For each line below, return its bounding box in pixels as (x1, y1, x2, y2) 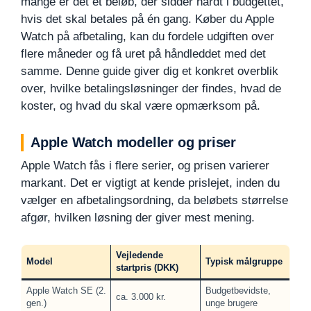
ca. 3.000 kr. (115, 291, 166, 302)
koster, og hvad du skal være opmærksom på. (21, 99, 260, 112)
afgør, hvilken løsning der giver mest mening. (21, 211, 255, 224)
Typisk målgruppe (205, 255, 283, 267)
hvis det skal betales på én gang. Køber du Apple (21, 12, 274, 26)
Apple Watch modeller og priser (31, 135, 236, 150)
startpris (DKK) (115, 262, 178, 273)
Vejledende (115, 249, 163, 260)
